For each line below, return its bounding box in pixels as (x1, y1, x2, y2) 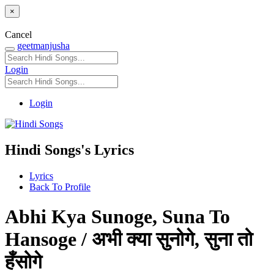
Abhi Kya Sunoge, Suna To (5, 205, 230, 228)
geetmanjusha (17, 40, 70, 51)
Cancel (5, 29, 32, 40)
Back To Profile (29, 181, 91, 192)
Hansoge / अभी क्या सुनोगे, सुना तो (5, 228, 253, 250)
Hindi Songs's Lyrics (5, 141, 134, 158)
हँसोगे (5, 250, 42, 273)
